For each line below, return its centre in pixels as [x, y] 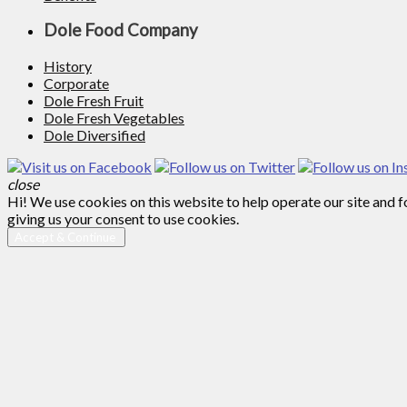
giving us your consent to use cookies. [123, 219]
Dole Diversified [94, 135]
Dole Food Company [121, 30]
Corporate [76, 84]
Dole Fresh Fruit [94, 101]
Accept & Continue [66, 238]
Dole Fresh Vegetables [114, 118]
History [68, 66]
